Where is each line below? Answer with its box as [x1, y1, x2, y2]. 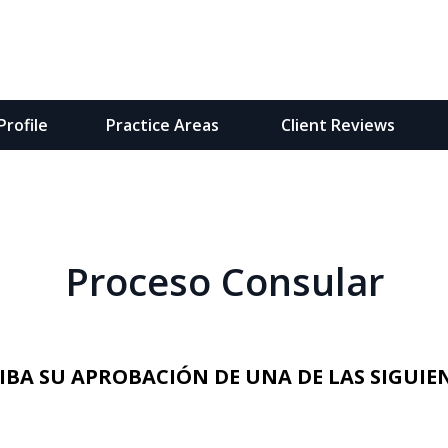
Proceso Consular [64, 255, 384, 307]
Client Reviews [280, 114, 395, 136]
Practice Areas [105, 114, 219, 136]
